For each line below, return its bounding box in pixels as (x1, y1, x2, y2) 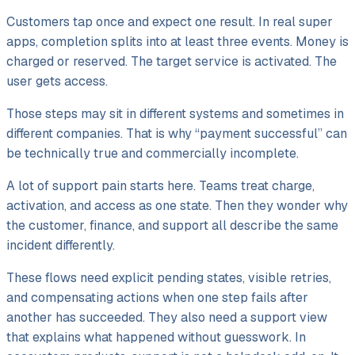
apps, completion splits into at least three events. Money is (6, 33, 349, 51)
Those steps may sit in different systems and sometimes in (6, 105, 344, 123)
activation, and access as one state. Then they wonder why (6, 197, 348, 215)
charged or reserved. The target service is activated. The (6, 53, 337, 71)
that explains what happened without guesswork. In (6, 329, 306, 346)
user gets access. (6, 73, 108, 90)
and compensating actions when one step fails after (6, 289, 308, 307)
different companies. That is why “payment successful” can (6, 125, 347, 143)
